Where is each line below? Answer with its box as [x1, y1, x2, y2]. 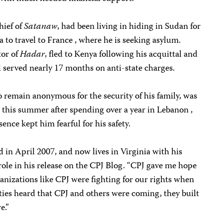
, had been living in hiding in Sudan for [57, 19, 201, 34]
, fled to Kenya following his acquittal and [45, 47, 198, 62]
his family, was [142, 89, 198, 104]
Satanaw [24, 19, 58, 34]
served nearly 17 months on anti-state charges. [3, 61, 175, 76]
